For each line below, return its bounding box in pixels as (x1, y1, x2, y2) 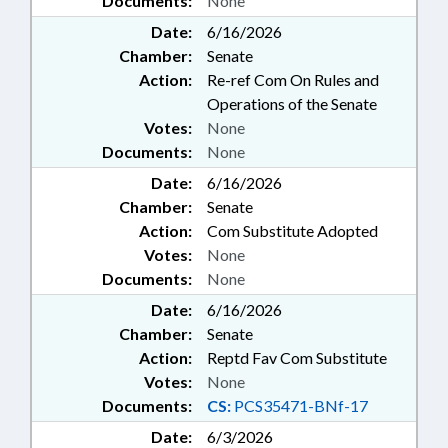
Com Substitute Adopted (207, 221, 378, 241)
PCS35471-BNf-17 (231, 396, 368, 416)
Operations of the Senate (207, 94, 377, 114)
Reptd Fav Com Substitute (207, 348, 387, 368)
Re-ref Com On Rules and (207, 70, 379, 90)
